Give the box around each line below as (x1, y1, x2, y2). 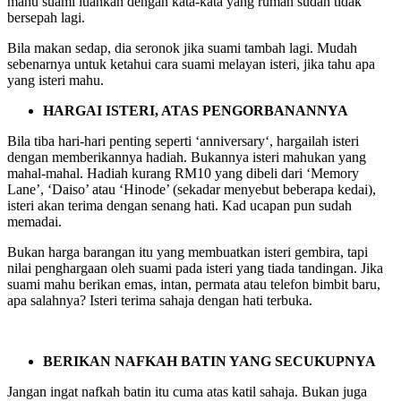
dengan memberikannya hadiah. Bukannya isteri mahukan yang (7, 149, 366, 165)
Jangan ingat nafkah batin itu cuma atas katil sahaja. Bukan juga (7, 383, 367, 399)
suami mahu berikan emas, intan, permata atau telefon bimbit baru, (7, 276, 380, 292)
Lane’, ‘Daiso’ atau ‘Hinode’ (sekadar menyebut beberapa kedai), (7, 181, 376, 197)
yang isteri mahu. (7, 72, 104, 88)
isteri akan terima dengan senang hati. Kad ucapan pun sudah (7, 197, 352, 213)
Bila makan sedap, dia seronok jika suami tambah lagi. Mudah (7, 39, 357, 55)
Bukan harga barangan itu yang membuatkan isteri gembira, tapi (7, 243, 368, 260)
